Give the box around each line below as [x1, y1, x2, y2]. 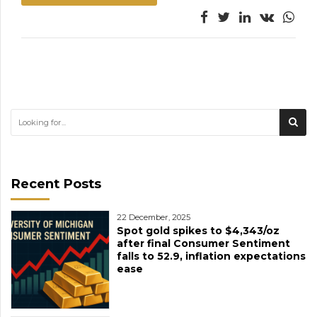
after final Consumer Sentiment [117, 236, 290, 250]
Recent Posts [11, 175, 101, 192]
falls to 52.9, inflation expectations [117, 249, 306, 263]
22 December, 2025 [117, 212, 190, 222]
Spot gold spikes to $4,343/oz [117, 224, 279, 237]
